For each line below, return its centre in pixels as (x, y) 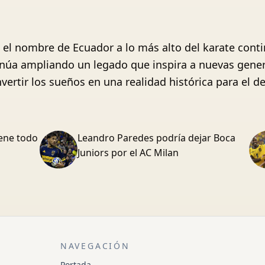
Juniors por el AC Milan (128, 153)
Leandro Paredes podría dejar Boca (157, 138)
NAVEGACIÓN (95, 246)
